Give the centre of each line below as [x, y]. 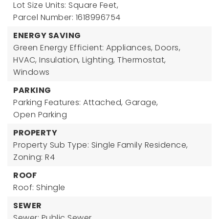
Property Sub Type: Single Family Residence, [101, 145]
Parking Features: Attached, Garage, [86, 102]
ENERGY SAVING [47, 35]
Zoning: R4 [34, 157]
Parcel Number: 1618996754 [67, 17]
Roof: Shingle [39, 187]
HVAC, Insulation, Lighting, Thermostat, [90, 60]
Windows [32, 72]
